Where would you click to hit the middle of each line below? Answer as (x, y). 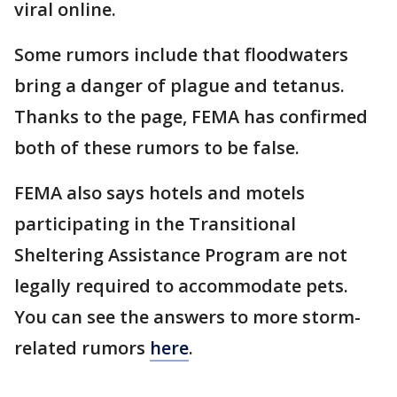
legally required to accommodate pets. (181, 286)
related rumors (82, 348)
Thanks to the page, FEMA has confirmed (191, 117)
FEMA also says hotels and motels (160, 193)
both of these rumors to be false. (157, 148)
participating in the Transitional (155, 224)
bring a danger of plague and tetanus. (179, 86)
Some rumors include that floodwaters (181, 55)
